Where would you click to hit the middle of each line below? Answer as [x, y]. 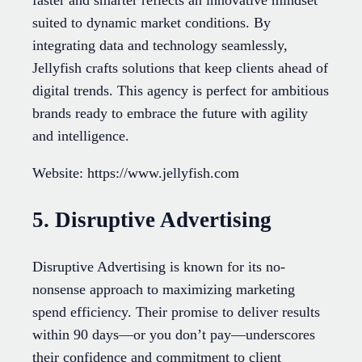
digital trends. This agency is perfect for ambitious [181, 91]
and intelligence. [81, 136]
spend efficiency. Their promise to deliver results [176, 312]
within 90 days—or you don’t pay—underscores [174, 335]
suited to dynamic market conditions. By [152, 23]
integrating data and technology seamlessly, [160, 46]
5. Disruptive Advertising [152, 219]
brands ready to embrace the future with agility [170, 114]
